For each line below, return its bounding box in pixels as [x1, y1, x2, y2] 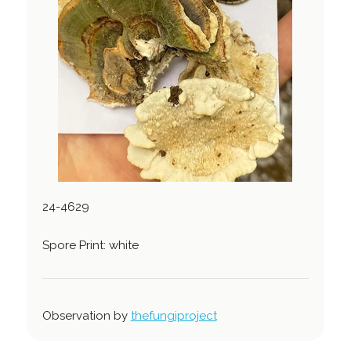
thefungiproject [130, 309, 217, 324]
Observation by [42, 309, 131, 324]
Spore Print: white [42, 238, 139, 253]
